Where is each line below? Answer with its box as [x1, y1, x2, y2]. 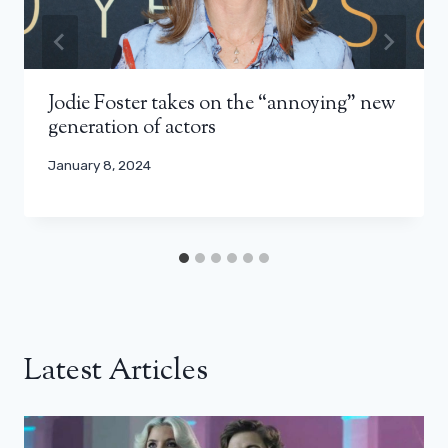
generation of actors [48, 113, 216, 143]
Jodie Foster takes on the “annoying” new [48, 89, 396, 119]
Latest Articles [24, 350, 208, 394]
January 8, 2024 [48, 156, 151, 173]
